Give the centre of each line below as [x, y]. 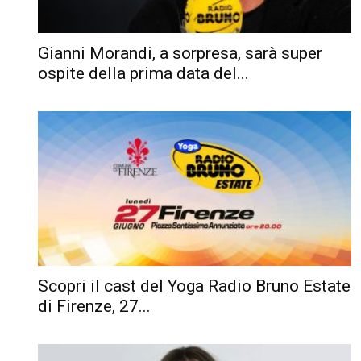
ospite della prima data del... [143, 73]
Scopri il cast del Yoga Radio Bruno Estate [194, 286]
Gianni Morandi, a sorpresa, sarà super [180, 53]
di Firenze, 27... [94, 306]
